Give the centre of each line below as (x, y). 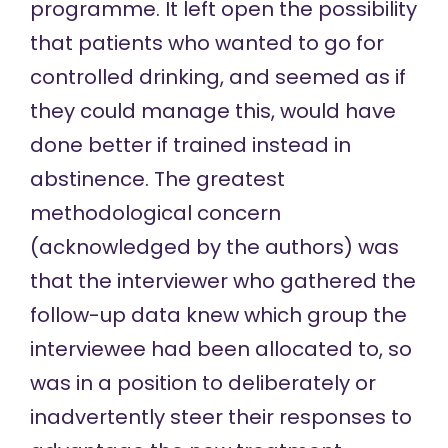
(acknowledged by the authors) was (214, 246)
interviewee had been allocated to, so (220, 348)
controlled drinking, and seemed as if (217, 76)
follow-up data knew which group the (218, 314)
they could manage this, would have (212, 110)
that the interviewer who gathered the (222, 280)
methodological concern (155, 212)
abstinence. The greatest (157, 178)
